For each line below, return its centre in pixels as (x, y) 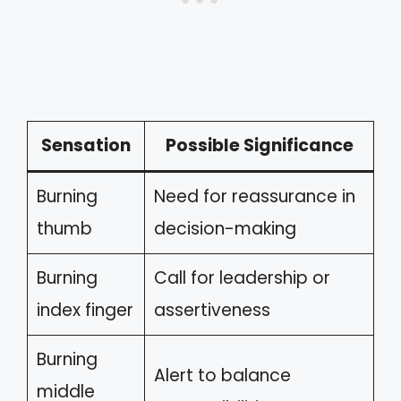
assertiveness (212, 310)
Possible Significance (259, 145)
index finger (85, 310)
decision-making (225, 228)
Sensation (86, 145)
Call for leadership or (242, 277)
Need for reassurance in (254, 196)
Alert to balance (222, 375)
